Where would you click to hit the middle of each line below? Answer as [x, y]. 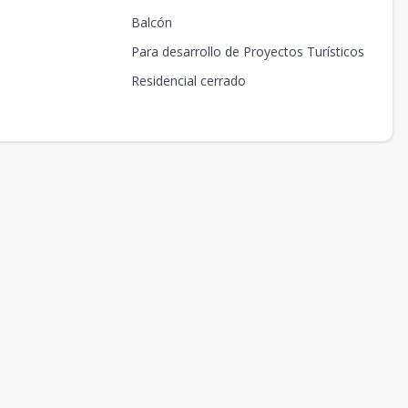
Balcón [151, 22]
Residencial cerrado [188, 81]
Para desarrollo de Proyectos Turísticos [247, 51]
